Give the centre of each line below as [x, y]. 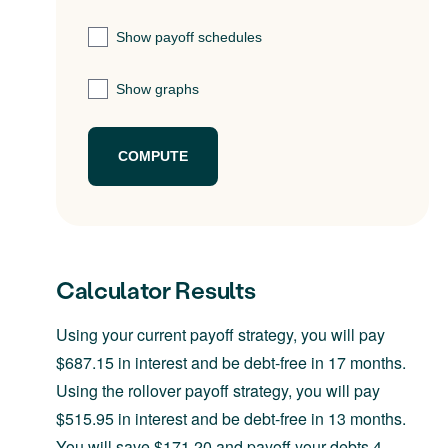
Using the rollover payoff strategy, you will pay [218, 390]
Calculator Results [156, 289]
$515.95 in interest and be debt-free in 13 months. [231, 418]
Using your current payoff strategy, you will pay [220, 334]
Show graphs [157, 88]
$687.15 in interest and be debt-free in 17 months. [231, 362]
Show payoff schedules [189, 36]
